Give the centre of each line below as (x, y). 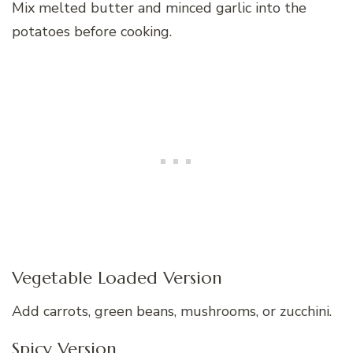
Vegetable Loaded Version (117, 277)
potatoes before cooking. (92, 31)
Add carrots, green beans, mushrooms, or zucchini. (172, 312)
